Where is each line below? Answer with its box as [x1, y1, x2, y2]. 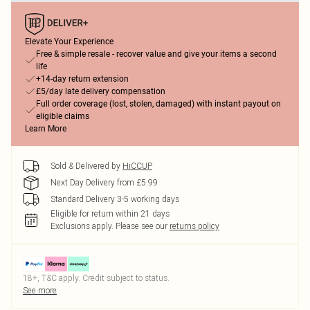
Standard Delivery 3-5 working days [51, 194, 179, 204]
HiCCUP [122, 161, 152, 171]
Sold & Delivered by [51, 161, 120, 171]
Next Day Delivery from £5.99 [51, 177, 158, 188]
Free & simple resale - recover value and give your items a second [36, 49, 277, 59]
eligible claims [36, 111, 89, 121]
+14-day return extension [36, 74, 129, 84]
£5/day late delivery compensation [36, 86, 165, 96]
